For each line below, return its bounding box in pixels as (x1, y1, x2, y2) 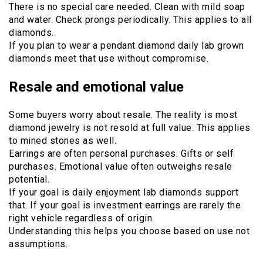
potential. (9, 174, 49, 186)
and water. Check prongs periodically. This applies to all (9, 14, 252, 26)
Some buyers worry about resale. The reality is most (9, 109, 238, 121)
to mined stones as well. (9, 135, 116, 147)
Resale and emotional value (9, 79, 184, 96)
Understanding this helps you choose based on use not (9, 225, 249, 237)
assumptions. (9, 238, 68, 250)
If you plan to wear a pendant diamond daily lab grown (9, 40, 244, 52)
